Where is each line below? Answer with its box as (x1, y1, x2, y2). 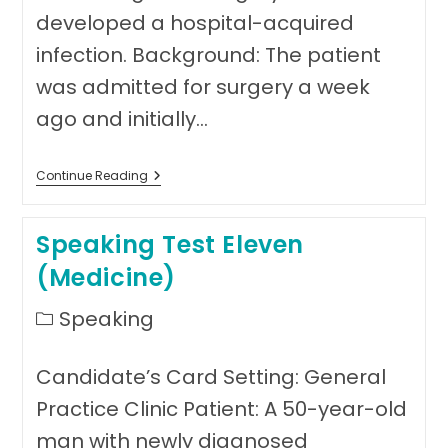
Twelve (146, 198, 196, 218)
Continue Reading (35, 167, 148, 184)
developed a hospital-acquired (35, 9, 354, 37)
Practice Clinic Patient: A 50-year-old (35, 395, 407, 423)
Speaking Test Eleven (35, 228, 304, 261)
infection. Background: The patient (35, 41, 381, 69)
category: (34, 324, 102, 344)
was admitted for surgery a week (35, 73, 370, 101)
